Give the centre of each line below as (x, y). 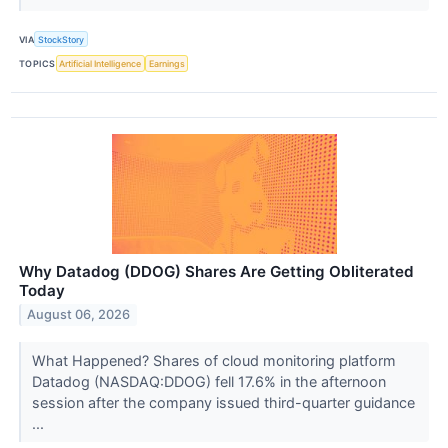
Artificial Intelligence (100, 63)
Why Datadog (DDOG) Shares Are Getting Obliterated (216, 271)
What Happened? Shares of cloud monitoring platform (213, 360)
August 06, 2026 (79, 315)
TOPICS (37, 63)
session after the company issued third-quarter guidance (223, 402)
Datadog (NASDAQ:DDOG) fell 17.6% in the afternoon (208, 381)
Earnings (166, 63)
